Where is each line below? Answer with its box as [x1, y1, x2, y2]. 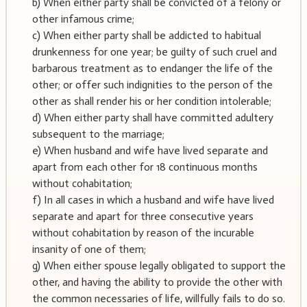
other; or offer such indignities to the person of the [32, 78, 273, 92]
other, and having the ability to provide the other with [32, 275, 282, 289]
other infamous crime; [32, 12, 134, 26]
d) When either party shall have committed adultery [32, 111, 273, 125]
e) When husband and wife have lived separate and [32, 144, 268, 158]
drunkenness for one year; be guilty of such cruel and [32, 45, 277, 59]
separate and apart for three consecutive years [32, 210, 254, 223]
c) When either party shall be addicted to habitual [32, 29, 261, 42]
